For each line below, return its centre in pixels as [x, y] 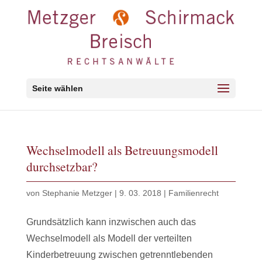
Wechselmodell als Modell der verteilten [109, 239]
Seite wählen [57, 88]
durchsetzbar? [62, 166]
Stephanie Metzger [77, 193]
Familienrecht [193, 193]
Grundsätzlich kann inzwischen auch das [111, 222]
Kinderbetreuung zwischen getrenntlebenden [119, 255]
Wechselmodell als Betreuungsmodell [122, 150]
